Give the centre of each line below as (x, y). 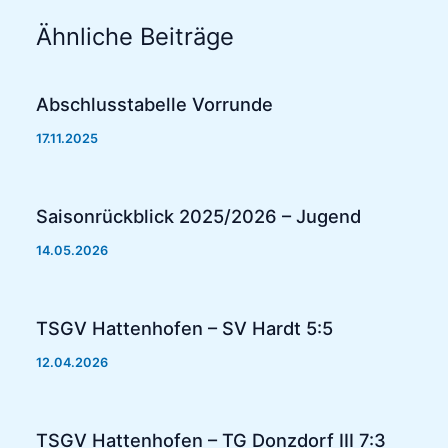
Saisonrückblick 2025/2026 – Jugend (199, 216)
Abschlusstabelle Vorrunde (155, 104)
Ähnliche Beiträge (135, 36)
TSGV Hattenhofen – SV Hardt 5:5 (185, 328)
